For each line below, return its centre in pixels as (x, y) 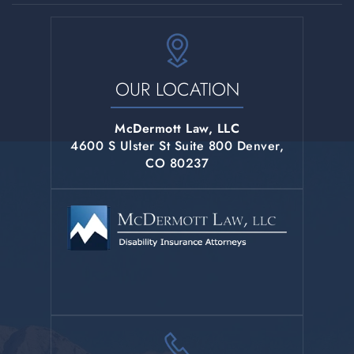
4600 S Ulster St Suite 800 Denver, (177, 146)
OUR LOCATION (177, 90)
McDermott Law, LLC (177, 129)
